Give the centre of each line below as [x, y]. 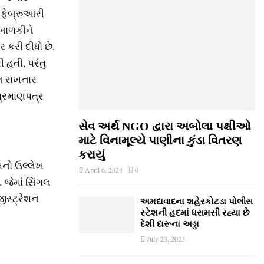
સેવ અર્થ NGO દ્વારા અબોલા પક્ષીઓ [164, 126]
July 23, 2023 [166, 239]
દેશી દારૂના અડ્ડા [170, 224]
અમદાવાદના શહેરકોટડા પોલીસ [197, 202]
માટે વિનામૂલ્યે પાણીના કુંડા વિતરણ [160, 140]
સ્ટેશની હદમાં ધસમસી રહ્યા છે [195, 213]
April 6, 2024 [104, 170]
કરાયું [92, 154]
